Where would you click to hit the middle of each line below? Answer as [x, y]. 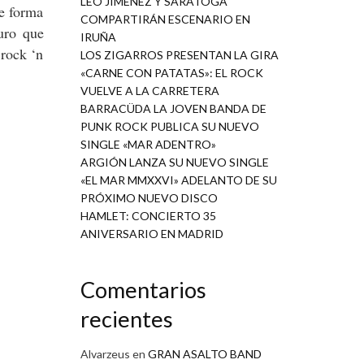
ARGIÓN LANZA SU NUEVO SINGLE [174, 162]
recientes [126, 319]
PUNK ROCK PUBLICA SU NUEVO [169, 127]
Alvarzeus [105, 353]
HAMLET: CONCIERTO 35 [148, 216]
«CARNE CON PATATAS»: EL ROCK [171, 73]
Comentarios [143, 290]
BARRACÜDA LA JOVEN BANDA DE [173, 109]
